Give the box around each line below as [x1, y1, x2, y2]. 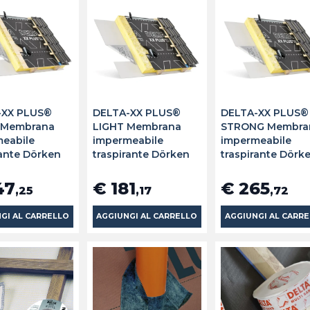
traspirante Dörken [92, 147, 190, 161]
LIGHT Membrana [92, 120, 181, 133]
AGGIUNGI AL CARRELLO [96, 211, 198, 221]
